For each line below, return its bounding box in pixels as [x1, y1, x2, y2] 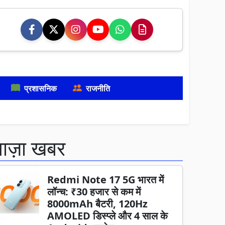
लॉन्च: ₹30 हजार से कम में [47, 185, 141, 198]
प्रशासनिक [24, 82, 57, 94]
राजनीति [86, 82, 110, 94]
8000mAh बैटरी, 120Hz [47, 197, 148, 210]
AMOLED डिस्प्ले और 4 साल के [47, 209, 168, 222]
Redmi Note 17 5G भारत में [47, 173, 164, 186]
